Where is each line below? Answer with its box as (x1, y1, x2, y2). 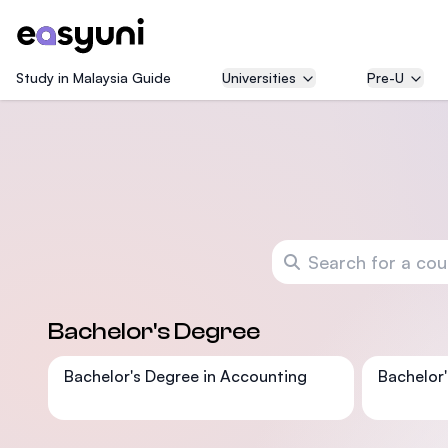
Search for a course (271, 241, 418, 261)
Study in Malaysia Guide (16, 69, 171, 86)
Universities (221, 69, 296, 86)
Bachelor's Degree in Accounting (64, 366, 307, 386)
